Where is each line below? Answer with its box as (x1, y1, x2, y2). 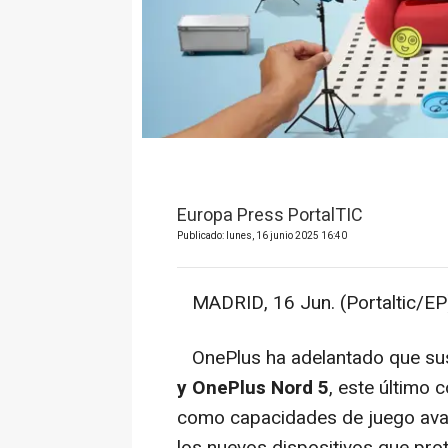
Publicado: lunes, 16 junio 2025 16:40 (177, 228, 347, 243)
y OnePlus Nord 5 (177, 373, 329, 402)
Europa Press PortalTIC (177, 201, 363, 229)
